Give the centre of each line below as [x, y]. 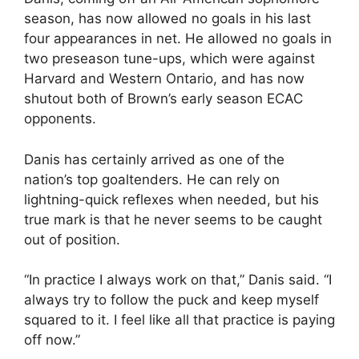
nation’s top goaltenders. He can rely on [152, 179]
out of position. [72, 239]
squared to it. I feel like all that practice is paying [179, 320]
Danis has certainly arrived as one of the [154, 159]
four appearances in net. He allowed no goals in [178, 38]
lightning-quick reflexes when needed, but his [171, 199]
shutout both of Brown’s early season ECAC [163, 99]
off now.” [52, 340]
